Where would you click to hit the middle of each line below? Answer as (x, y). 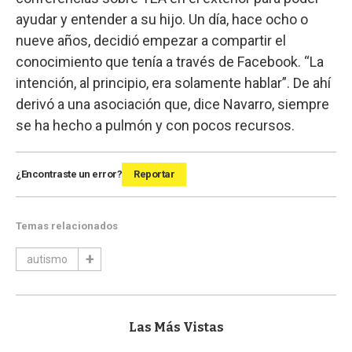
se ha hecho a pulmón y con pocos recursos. (155, 125)
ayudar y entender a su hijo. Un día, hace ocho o (162, 19)
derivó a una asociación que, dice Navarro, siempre (172, 104)
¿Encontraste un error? (69, 174)
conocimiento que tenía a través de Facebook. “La (170, 61)
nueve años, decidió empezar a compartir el (151, 40)
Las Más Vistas (176, 327)
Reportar (154, 174)
